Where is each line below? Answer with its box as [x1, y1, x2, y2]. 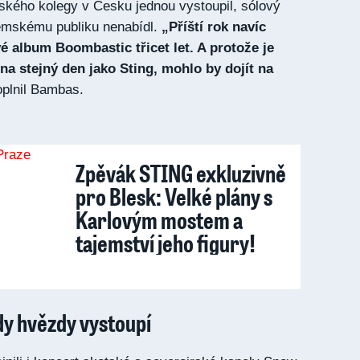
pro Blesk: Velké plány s [76, 180, 272, 212]
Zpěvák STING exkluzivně [76, 157, 286, 189]
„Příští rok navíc [162, 19, 266, 35]
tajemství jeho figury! [76, 227, 256, 259]
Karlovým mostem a [76, 203, 243, 235]
